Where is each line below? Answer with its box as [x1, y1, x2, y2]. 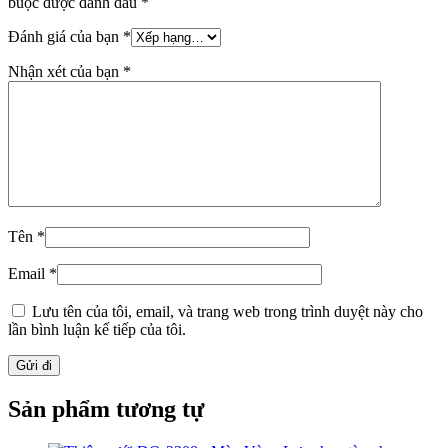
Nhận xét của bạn [8, 63, 123, 81]
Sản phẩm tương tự [8, 396, 204, 423]
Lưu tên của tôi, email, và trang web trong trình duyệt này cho [32, 303, 423, 321]
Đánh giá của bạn [8, 28, 123, 46]
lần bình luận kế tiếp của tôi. [8, 321, 186, 339]
